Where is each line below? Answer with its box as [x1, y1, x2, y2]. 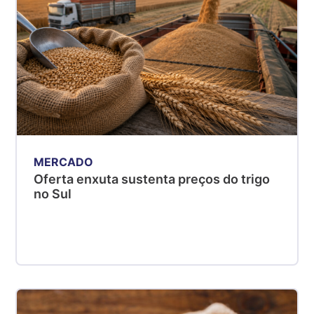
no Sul [34, 186, 72, 201]
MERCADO [34, 154, 94, 169]
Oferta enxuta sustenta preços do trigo [34, 171, 271, 186]
